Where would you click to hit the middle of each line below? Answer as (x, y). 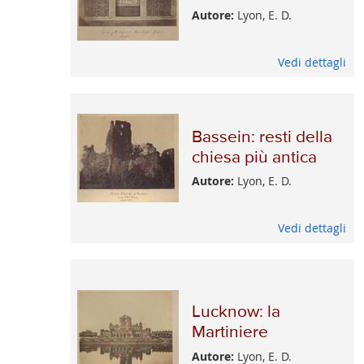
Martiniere (230, 333)
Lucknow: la (236, 313)
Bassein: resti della (262, 137)
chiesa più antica (254, 158)
